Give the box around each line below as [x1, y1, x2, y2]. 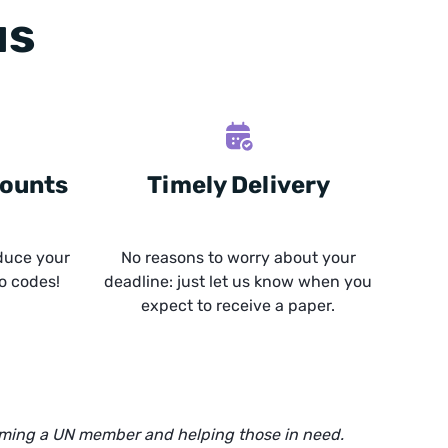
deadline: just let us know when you [104, 272, 373, 291]
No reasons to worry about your [120, 248, 356, 267]
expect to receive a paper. [141, 296, 336, 315]
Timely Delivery [146, 171, 330, 199]
